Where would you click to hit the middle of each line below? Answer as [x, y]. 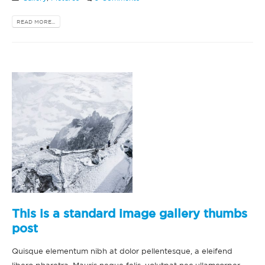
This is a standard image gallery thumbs [130, 213]
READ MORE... [36, 22]
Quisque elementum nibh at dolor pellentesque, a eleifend [122, 251]
